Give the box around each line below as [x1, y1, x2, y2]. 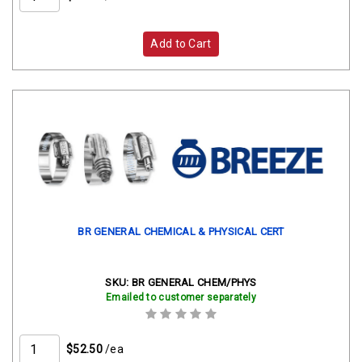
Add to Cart [150, 37, 212, 51]
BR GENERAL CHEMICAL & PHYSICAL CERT [78, 225, 284, 238]
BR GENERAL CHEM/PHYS [131, 276, 257, 289]
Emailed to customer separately [106, 292, 256, 304]
